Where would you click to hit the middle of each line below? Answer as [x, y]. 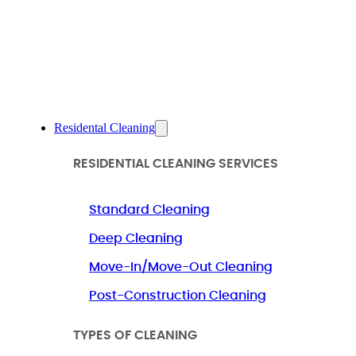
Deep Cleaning [136, 238]
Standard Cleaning [149, 209]
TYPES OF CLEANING [135, 335]
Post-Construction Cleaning [178, 295]
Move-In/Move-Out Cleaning [181, 267]
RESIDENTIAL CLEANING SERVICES [176, 163]
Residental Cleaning [104, 127]
